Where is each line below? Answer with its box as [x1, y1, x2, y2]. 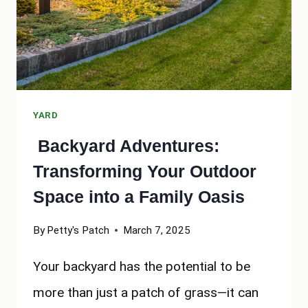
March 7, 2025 [123, 224, 191, 237]
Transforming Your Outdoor [33, 161, 256, 181]
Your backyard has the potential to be [33, 258, 250, 275]
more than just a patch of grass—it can [33, 285, 258, 301]
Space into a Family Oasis [33, 186, 245, 206]
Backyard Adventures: [33, 135, 219, 155]
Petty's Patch [47, 224, 110, 237]
